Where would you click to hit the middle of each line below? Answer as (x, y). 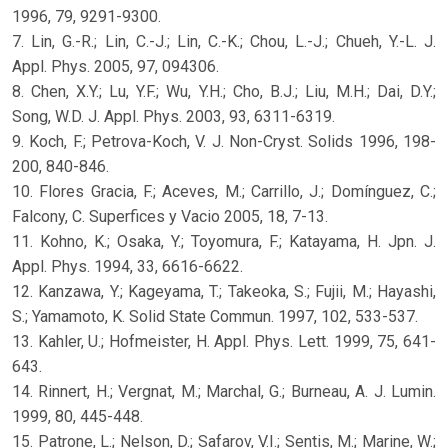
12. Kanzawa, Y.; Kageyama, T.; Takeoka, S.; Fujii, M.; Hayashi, (224, 291)
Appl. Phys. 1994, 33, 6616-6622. (127, 266)
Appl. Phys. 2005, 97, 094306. (115, 66)
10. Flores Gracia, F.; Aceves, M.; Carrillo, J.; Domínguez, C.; (224, 191)
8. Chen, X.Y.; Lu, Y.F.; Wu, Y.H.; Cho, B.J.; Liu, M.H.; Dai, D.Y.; (224, 91)
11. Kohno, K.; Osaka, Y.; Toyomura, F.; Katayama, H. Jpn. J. (224, 241)
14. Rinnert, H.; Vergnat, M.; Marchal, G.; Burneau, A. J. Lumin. (224, 391)
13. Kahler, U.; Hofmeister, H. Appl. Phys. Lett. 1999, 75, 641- (224, 341)
